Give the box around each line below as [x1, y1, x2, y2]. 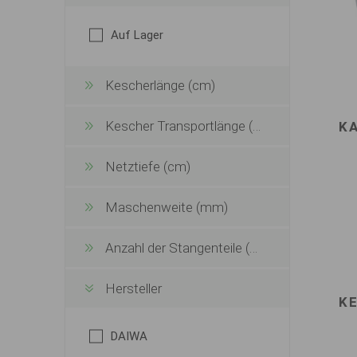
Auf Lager [110, 28, 163, 42]
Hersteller [104, 280, 162, 296]
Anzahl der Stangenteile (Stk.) [104, 240, 249, 256]
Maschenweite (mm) [104, 199, 228, 215]
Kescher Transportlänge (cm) [104, 118, 253, 134]
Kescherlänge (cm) [104, 77, 215, 93]
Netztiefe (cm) [104, 159, 190, 175]
